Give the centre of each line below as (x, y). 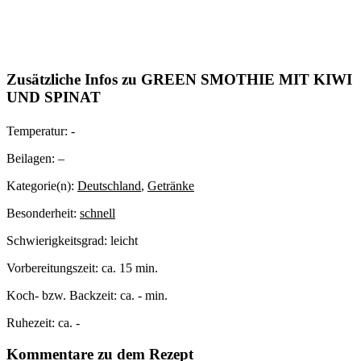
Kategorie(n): (42, 186)
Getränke (171, 186)
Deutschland (109, 186)
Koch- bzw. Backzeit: (63, 296)
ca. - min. (144, 296)
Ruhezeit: (32, 323)
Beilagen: (32, 159)
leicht (124, 241)
